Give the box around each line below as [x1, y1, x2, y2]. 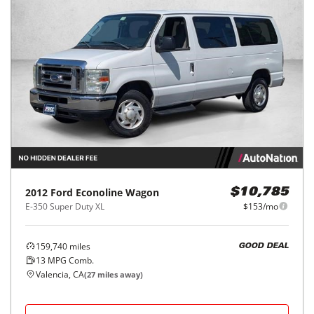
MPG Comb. [46, 254, 94, 266]
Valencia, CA [36, 268, 84, 280]
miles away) [95, 268, 143, 280]
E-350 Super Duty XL [25, 200, 104, 212]
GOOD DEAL [238, 243, 289, 251]
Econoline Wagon [76, 185, 159, 199]
